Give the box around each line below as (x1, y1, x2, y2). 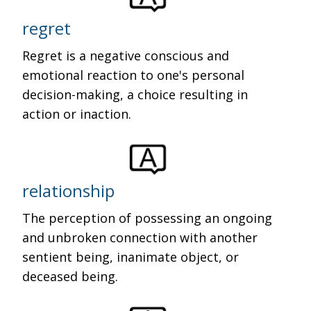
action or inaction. (22, 106, 132, 122)
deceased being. (22, 268, 119, 285)
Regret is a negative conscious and (22, 47, 230, 64)
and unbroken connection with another (22, 229, 258, 246)
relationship (22, 179, 115, 202)
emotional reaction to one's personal (22, 67, 245, 83)
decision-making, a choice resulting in (22, 86, 249, 103)
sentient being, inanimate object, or (22, 249, 239, 265)
